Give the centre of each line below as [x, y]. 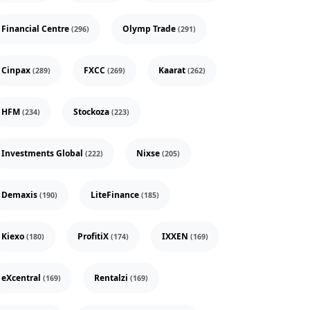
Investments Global [43, 154]
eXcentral [22, 278]
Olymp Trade [150, 29]
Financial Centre [36, 29]
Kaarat [173, 71]
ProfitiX [94, 237]
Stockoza [92, 112]
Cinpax [17, 71]
